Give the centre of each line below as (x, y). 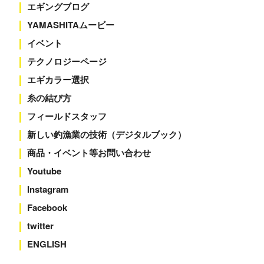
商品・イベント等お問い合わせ (89, 153)
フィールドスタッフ (67, 116)
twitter (40, 226)
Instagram (47, 189)
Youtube (44, 171)
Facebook (47, 207)
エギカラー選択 (58, 80)
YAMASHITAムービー (70, 25)
